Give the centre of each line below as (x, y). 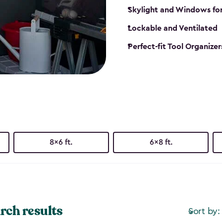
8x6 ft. (61, 142)
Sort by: (204, 211)
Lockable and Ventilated (173, 28)
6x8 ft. (161, 142)
